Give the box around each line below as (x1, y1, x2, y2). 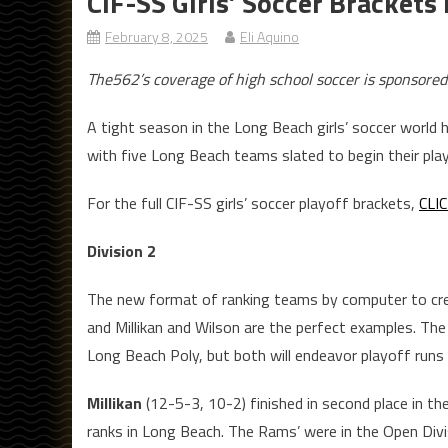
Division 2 (87, 239, 156, 264)
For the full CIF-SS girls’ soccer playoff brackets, (87, 191, 419, 216)
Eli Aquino (240, 26, 299, 48)
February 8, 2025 (105, 26, 208, 48)
